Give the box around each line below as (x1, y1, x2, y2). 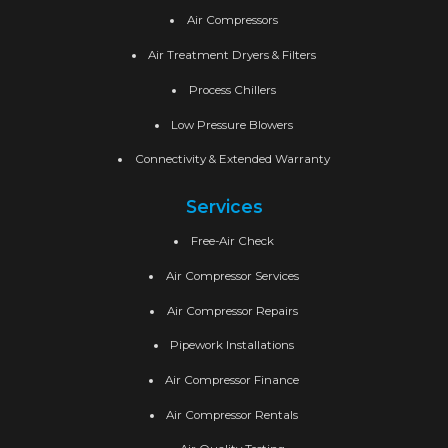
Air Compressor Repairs (166, 303, 298, 318)
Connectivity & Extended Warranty (134, 152, 330, 167)
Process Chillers (188, 82, 276, 97)
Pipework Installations (170, 338, 295, 353)
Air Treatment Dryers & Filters (148, 48, 317, 63)
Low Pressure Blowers (171, 117, 294, 132)
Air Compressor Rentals (166, 407, 299, 422)
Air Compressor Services (165, 268, 299, 283)
